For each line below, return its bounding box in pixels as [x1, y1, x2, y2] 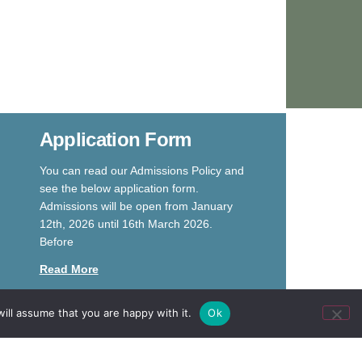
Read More [39, 262, 99, 276]
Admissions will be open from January [39, 199, 233, 213]
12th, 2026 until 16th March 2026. [39, 217, 213, 230]
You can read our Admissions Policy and [39, 163, 244, 177]
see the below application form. [39, 181, 199, 195]
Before [39, 234, 74, 248]
